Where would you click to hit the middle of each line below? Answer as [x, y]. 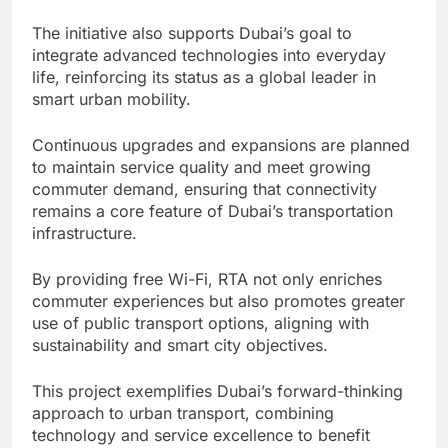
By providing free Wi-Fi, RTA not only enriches [207, 278]
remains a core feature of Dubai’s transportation [212, 210]
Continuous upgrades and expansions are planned [221, 144]
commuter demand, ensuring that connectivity [204, 188]
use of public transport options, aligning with [200, 322]
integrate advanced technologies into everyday [209, 54]
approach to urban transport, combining [183, 412]
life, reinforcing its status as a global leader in [204, 76]
